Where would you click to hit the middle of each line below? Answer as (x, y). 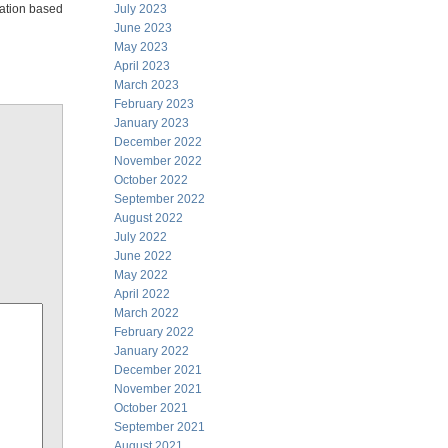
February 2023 (154, 104)
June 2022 (143, 256)
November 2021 (158, 389)
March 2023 (146, 85)
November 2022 (158, 161)
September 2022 (159, 199)
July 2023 (140, 9)
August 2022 (148, 218)
